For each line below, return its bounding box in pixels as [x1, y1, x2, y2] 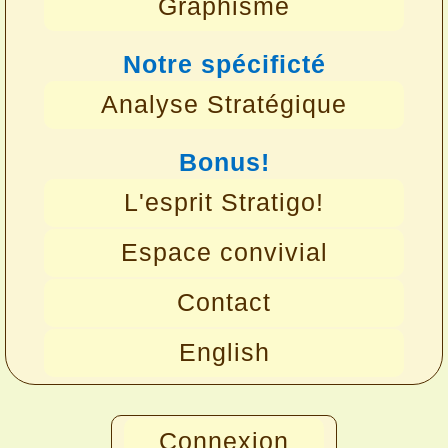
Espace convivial [120, 239, 328, 266]
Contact [177, 289, 271, 316]
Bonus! [178, 149, 270, 176]
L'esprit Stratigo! [124, 189, 324, 216]
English [178, 339, 270, 366]
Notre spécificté [122, 51, 326, 78]
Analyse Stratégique [101, 91, 347, 118]
